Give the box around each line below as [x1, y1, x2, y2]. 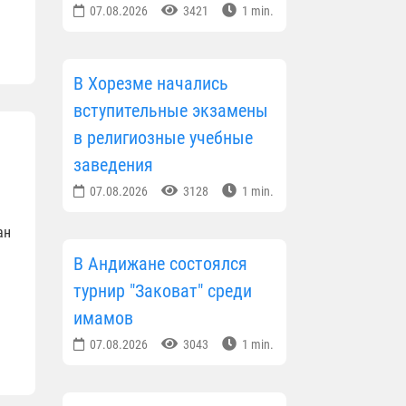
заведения [72, 153, 153, 176]
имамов [72, 306, 133, 329]
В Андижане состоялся [72, 252, 247, 275]
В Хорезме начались [72, 72, 228, 94]
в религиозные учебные [72, 126, 253, 149]
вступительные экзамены [72, 99, 268, 121]
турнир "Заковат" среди [72, 279, 252, 302]
